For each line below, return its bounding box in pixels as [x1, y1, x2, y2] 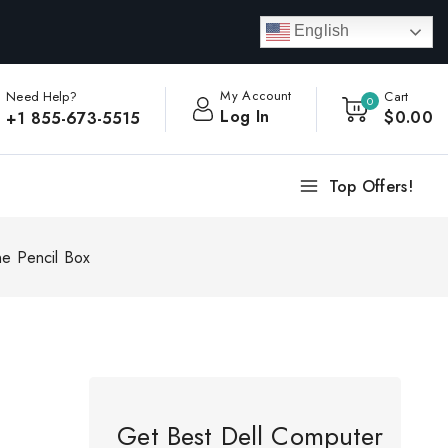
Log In [220, 104, 270, 128]
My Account [220, 85, 292, 105]
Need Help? [6, 86, 77, 106]
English [290, 22, 350, 40]
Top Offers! [328, 174, 413, 198]
